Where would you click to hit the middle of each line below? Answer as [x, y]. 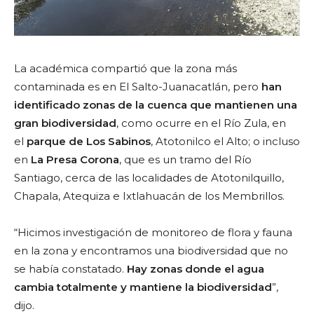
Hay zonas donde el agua [196, 268]
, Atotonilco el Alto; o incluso [225, 141]
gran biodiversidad [65, 123]
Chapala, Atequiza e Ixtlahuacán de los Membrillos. [149, 196]
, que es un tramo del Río [185, 159]
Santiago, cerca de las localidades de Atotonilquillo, [149, 177]
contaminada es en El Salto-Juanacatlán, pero [138, 86]
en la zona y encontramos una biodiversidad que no [151, 250]
